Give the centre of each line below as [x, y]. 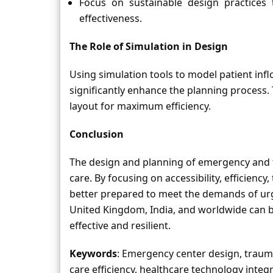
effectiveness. [111, 18]
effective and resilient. [120, 225]
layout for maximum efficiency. [140, 106]
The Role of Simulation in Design [149, 46]
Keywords [93, 253]
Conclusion [97, 134]
